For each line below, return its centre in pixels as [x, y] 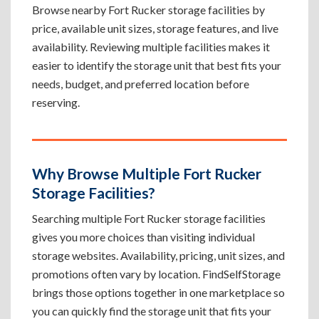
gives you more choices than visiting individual [143, 237]
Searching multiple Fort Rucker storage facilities [149, 218]
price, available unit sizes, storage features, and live [155, 28]
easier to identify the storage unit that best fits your [157, 65]
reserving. [56, 102]
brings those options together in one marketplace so [158, 292]
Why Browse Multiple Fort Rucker [147, 173]
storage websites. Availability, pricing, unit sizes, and [158, 255]
